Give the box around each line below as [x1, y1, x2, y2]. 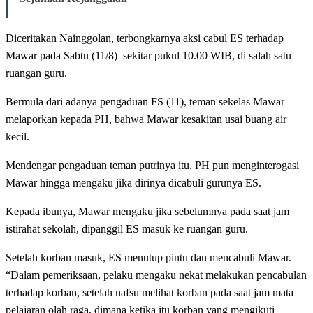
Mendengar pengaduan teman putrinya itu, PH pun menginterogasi [6, 159, 299, 172]
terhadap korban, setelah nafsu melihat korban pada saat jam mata [6, 286, 293, 299]
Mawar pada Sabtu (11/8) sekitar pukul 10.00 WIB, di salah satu [6, 50, 291, 62]
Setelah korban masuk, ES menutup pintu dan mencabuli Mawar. [6, 252, 291, 264]
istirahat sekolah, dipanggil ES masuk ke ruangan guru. [6, 223, 248, 235]
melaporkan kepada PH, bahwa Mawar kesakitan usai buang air [6, 113, 286, 126]
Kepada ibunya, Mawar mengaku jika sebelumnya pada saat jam [6, 205, 289, 218]
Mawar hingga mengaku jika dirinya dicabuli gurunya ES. [6, 177, 261, 189]
